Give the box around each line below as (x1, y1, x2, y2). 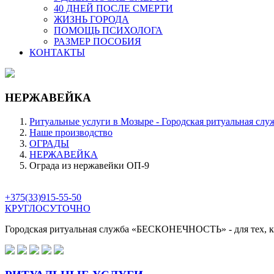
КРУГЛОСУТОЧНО (5, 203, 91, 214)
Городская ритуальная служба (5, 224, 131, 235)
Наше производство (29, 127, 113, 138)
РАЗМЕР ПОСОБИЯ (54, 35, 141, 46)
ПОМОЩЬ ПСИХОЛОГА (54, 24, 163, 35)
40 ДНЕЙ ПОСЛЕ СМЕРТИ (54, 2, 173, 13)
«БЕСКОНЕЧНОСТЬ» (131, 224, 226, 235)
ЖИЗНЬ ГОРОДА (54, 13, 129, 24)
